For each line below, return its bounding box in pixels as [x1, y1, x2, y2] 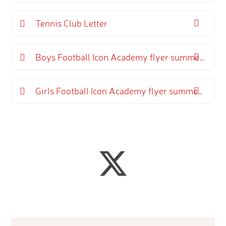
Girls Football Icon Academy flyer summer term [35, 85, 198, 96]
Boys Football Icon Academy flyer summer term [35, 51, 200, 63]
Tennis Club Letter [35, 17, 108, 29]
